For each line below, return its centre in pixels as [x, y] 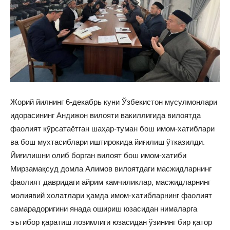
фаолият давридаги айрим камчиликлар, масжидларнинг [110, 182]
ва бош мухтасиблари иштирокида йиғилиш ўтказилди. [108, 142]
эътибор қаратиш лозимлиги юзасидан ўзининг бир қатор [111, 222]
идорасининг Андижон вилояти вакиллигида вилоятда [106, 115]
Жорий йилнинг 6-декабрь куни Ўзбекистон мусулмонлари [114, 102]
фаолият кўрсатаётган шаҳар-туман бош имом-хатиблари [112, 129]
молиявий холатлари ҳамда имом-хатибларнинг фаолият [111, 195]
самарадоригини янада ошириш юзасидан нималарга [104, 209]
